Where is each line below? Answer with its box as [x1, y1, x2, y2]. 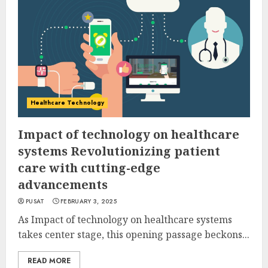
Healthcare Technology [31, 98, 105, 107]
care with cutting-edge [18, 160, 160, 176]
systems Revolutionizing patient [18, 143, 220, 159]
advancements [18, 176, 108, 193]
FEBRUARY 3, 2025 [60, 197, 117, 206]
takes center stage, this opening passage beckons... [18, 228, 249, 241]
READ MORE [28, 255, 71, 266]
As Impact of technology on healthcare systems [18, 213, 232, 226]
